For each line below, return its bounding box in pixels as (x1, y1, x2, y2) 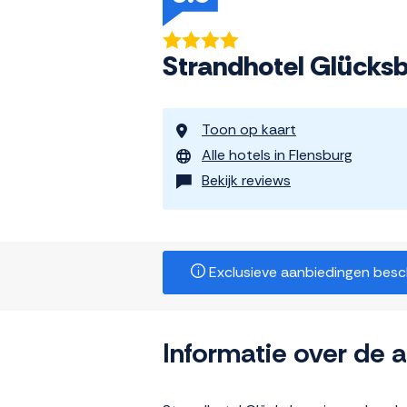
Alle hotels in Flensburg (202, 145, 352, 165)
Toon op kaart (202, 120, 296, 140)
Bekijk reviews (202, 171, 291, 191)
